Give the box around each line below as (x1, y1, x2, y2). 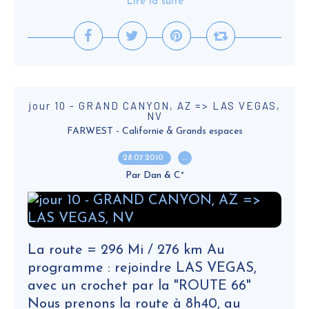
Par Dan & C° (125, 170, 184, 181)
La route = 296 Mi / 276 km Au (28, 243, 224, 257)
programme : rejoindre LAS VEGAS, (28, 261, 257, 275)
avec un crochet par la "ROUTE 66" (28, 279, 251, 293)
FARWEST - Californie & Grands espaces (66, 126, 243, 137)
